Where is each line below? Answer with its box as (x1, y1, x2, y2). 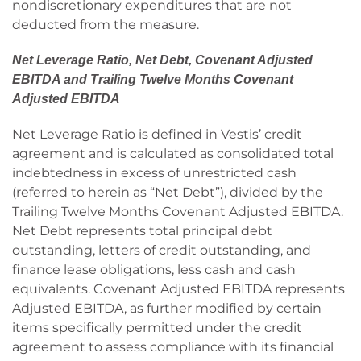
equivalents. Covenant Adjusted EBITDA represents (12, 281, 345, 297)
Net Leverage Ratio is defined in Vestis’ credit (12, 127, 302, 142)
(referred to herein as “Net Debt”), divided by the (12, 185, 323, 200)
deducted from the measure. (12, 17, 199, 32)
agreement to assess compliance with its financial (12, 339, 334, 355)
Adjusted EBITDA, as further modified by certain (12, 301, 322, 316)
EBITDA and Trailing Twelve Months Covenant (12, 73, 293, 86)
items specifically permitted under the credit (12, 320, 302, 335)
